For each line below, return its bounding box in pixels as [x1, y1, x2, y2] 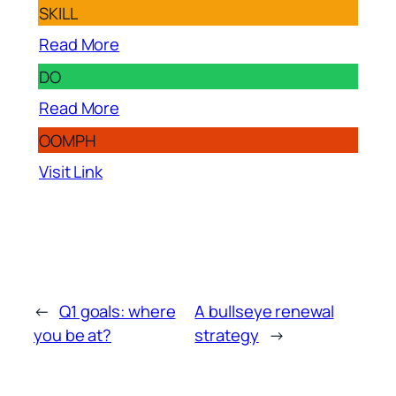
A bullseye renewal [194, 299, 334, 322]
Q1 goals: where [58, 299, 176, 322]
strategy [194, 323, 259, 346]
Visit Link [39, 160, 103, 183]
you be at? [34, 323, 112, 346]
